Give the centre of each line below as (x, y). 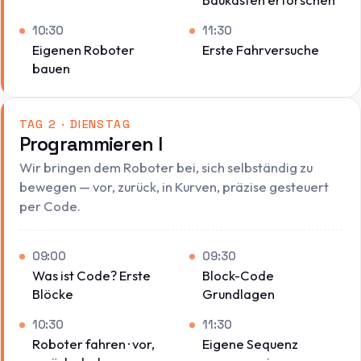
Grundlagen (239, 293)
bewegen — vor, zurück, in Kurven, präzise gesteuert (174, 186)
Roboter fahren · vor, (93, 343)
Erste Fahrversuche (261, 50)
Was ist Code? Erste (91, 275)
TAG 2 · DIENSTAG (75, 124)
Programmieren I (90, 145)
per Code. (50, 205)
